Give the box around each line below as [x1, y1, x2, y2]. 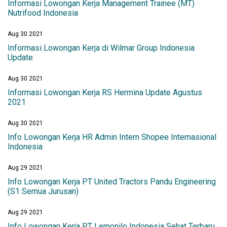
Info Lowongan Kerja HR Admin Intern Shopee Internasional [8, 132, 216, 142]
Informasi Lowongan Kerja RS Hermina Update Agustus [8, 88, 202, 98]
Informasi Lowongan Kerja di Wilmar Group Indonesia [8, 43, 195, 53]
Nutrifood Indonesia [8, 8, 78, 18]
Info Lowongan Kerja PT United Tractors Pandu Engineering [8, 177, 216, 187]
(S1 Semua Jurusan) [8, 186, 79, 197]
